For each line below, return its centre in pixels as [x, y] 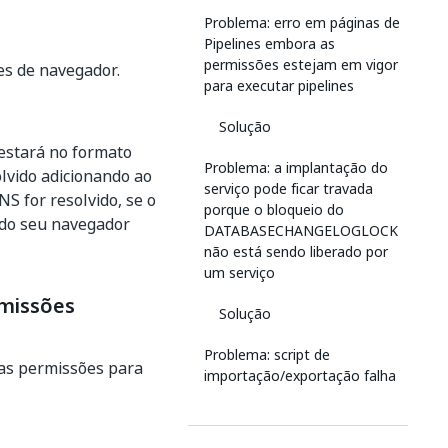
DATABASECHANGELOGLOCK [301, 230]
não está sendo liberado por [296, 251]
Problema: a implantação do [296, 167]
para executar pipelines [279, 85]
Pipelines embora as [269, 43]
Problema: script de [267, 354]
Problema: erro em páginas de [302, 22]
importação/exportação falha [300, 375]
